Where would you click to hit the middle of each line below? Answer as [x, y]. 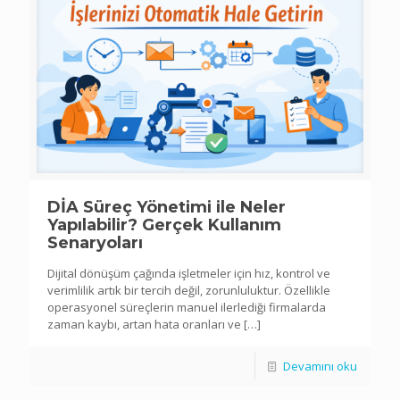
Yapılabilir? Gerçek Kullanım [164, 225]
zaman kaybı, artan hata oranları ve [144, 324]
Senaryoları [95, 242]
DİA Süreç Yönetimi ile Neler [167, 207]
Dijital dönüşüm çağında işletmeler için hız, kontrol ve [189, 273]
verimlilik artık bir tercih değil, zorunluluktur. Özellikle [189, 290]
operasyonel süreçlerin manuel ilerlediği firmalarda [187, 307]
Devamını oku [320, 366]
